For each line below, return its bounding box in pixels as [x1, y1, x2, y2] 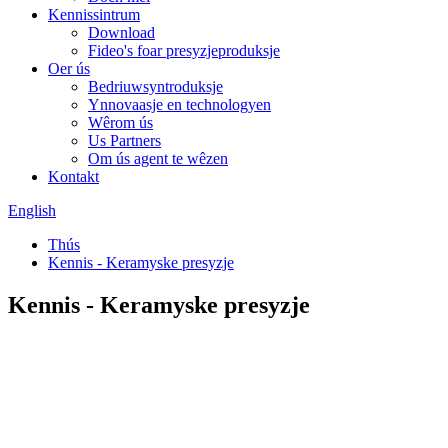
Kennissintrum [48, 6, 140, 23]
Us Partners [88, 132, 161, 149]
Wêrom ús [88, 114, 153, 131]
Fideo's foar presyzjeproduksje [88, 42, 280, 59]
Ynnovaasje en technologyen [88, 96, 271, 113]
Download [88, 24, 155, 41]
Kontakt [48, 168, 99, 185]
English [8, 202, 56, 219]
